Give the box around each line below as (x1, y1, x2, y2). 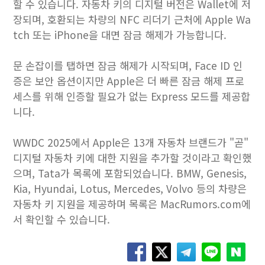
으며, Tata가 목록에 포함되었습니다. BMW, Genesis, (13, 166, 247, 180)
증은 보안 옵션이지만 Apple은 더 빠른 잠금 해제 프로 (13, 73, 245, 88)
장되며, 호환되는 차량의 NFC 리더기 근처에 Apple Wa (13, 12, 251, 27)
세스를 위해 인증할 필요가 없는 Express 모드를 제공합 (13, 89, 251, 104)
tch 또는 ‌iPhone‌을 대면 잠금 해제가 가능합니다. (13, 27, 227, 42)
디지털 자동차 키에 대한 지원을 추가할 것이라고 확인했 (13, 150, 252, 165)
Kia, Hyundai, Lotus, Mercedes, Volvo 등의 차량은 (13, 181, 247, 196)
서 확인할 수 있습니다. (13, 212, 111, 227)
